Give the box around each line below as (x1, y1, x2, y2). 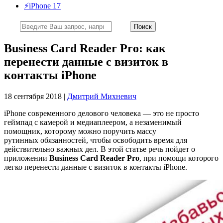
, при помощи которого (139, 153, 219, 162)
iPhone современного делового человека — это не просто (4, 109, 199, 117)
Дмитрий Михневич (67, 92, 136, 101)
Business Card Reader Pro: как (4, 41, 166, 55)
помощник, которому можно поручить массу (4, 126, 156, 135)
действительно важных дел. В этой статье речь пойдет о (4, 144, 195, 153)
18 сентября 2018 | (4, 92, 67, 101)
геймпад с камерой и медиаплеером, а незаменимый (4, 117, 182, 126)
